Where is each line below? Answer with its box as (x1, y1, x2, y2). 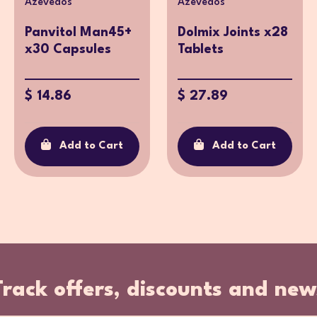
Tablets (178, 43, 224, 57)
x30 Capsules (25, 43, 111, 57)
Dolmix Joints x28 (178, 26, 288, 40)
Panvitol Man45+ (25, 26, 132, 40)
